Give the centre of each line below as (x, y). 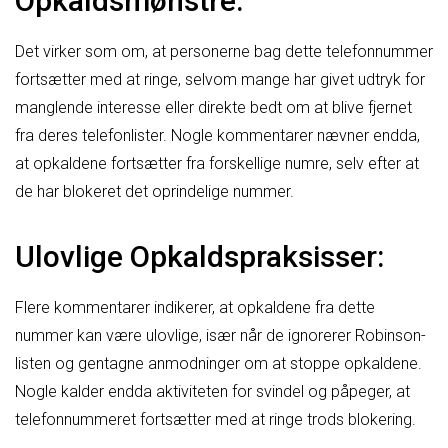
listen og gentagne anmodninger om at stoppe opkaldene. (218, 363)
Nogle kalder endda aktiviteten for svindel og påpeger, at (212, 391)
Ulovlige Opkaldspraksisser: (199, 256)
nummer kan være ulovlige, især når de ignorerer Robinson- (220, 335)
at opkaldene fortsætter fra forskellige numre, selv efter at (217, 163)
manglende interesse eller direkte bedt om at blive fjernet (213, 107)
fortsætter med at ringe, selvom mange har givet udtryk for (220, 79)
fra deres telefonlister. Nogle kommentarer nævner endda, (217, 135)
